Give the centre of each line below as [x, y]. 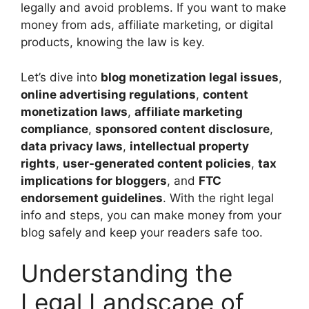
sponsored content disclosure [182, 129]
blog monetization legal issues [190, 77]
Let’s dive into [61, 77]
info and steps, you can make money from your [151, 215]
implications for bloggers [94, 180]
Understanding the [127, 273]
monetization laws [74, 111]
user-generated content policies [157, 163]
